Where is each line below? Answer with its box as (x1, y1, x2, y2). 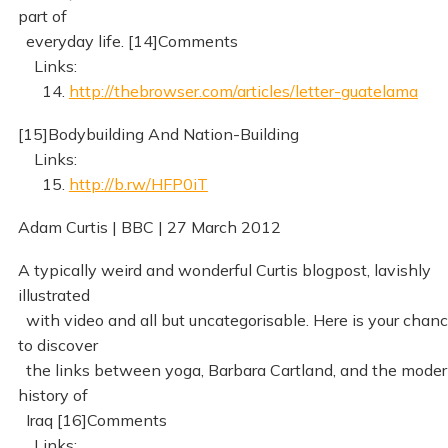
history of (17, 384, 88, 405)
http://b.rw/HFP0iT (68, 173, 208, 194)
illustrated (17, 284, 90, 305)
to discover (17, 334, 98, 355)
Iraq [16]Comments (17, 409, 167, 430)
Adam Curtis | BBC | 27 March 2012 (17, 216, 281, 237)
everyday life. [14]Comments (17, 30, 238, 51)
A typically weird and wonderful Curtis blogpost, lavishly (17, 259, 431, 280)
